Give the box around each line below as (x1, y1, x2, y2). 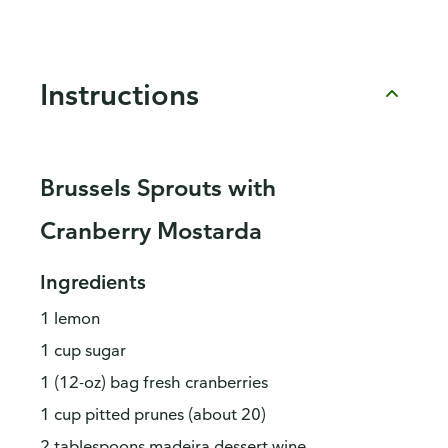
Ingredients (40, 269, 146, 295)
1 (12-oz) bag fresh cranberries (40, 372, 268, 393)
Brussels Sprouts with (40, 172, 276, 203)
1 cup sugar (40, 340, 126, 361)
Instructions (40, 75, 199, 112)
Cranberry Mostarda (40, 215, 262, 246)
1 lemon (40, 308, 100, 329)
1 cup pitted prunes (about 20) (40, 404, 266, 425)
